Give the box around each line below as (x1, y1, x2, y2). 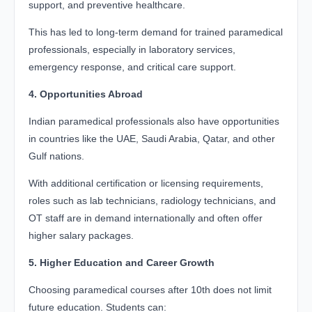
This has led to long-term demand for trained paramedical (29, 26, 283, 38)
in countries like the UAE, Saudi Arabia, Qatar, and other (29, 132, 275, 144)
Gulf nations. (29, 150, 84, 162)
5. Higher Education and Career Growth (29, 256, 214, 268)
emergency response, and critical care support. (29, 61, 236, 72)
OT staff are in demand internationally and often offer (29, 212, 263, 224)
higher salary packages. (29, 229, 134, 241)
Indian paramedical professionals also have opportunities (29, 115, 279, 127)
